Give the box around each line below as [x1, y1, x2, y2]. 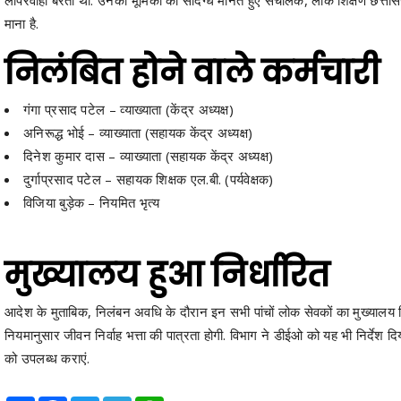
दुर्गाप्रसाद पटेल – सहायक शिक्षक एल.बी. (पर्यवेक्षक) [23, 169, 274, 188]
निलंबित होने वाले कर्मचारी [4, 49, 380, 96]
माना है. [4, 13, 39, 32]
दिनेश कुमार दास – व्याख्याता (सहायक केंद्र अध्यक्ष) [23, 146, 274, 165]
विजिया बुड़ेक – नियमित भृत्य [23, 192, 160, 211]
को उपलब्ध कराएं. [4, 348, 90, 367]
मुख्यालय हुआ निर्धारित [4, 252, 330, 298]
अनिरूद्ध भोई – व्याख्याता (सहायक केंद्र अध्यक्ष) [23, 123, 253, 141]
